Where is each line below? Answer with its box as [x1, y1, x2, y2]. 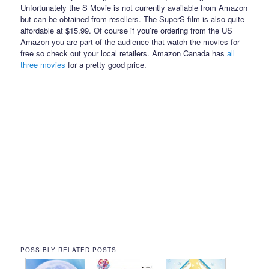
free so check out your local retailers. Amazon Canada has [20, 47, 228, 59]
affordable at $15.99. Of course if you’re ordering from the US [20, 24, 233, 36]
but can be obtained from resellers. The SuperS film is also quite [20, 13, 245, 25]
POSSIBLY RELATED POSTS [20, 245, 117, 254]
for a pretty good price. [65, 58, 147, 70]
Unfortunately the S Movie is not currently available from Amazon [20, 1, 248, 13]
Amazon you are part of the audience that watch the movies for [20, 35, 240, 47]
